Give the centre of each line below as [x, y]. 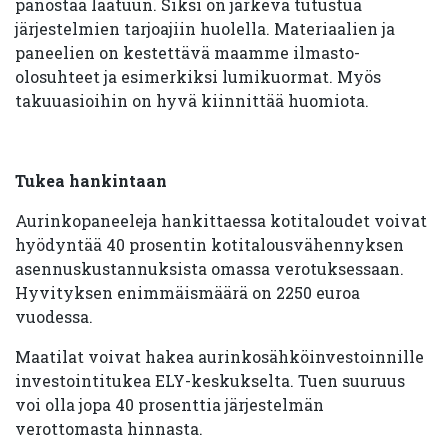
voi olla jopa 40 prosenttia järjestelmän [169, 404]
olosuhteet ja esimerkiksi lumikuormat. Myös [198, 76]
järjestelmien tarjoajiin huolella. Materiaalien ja [205, 28]
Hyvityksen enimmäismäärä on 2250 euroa [187, 292]
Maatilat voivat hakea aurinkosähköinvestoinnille [219, 356]
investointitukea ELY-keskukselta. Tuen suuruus [210, 380]
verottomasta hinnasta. [109, 428]
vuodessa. [54, 316]
